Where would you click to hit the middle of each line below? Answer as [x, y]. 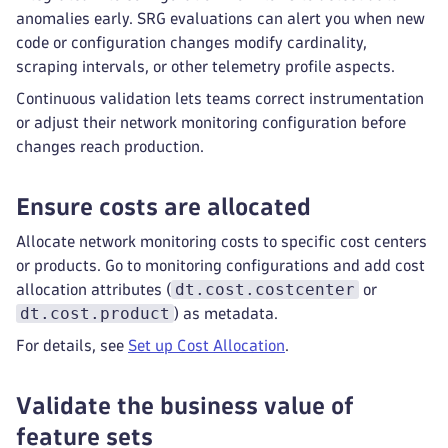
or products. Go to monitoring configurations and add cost [220, 265]
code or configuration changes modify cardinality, [191, 42]
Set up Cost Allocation [206, 345]
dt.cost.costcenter [265, 289]
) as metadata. [226, 313]
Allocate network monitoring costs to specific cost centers [221, 241]
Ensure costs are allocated [163, 206]
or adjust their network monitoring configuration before [211, 122]
